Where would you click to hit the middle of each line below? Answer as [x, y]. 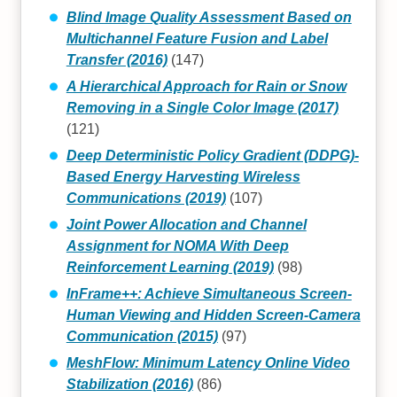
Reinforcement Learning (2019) [170, 267]
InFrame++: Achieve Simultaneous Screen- [209, 293]
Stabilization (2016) [129, 384]
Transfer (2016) [117, 59]
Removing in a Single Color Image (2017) [202, 107]
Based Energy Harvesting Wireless [183, 176]
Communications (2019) [146, 198]
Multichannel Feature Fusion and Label [197, 38]
